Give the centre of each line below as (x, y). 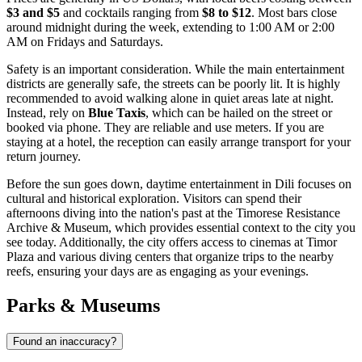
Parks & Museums (83, 306)
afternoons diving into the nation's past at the (121, 213)
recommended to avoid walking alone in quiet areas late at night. (170, 99)
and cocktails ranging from (131, 13)
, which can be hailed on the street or (239, 113)
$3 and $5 (33, 13)
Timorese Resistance (288, 213)
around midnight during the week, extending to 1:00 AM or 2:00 (170, 27)
